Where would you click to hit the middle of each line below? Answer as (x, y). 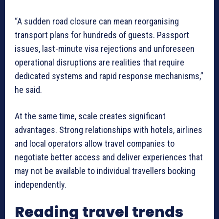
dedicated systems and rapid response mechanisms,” (109, 76)
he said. (28, 90)
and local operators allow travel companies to (95, 144)
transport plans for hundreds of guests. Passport (102, 35)
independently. (41, 185)
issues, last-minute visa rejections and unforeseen (105, 49)
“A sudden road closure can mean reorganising (97, 22)
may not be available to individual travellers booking (105, 171)
